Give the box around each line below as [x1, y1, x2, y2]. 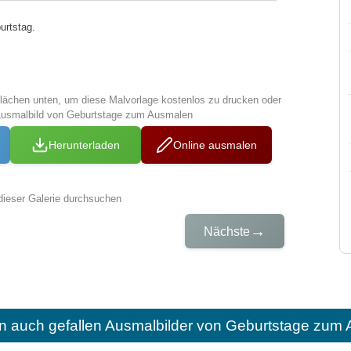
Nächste [204, 224, 251, 238]
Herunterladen [49, 139, 121, 152]
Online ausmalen [173, 139, 258, 152]
